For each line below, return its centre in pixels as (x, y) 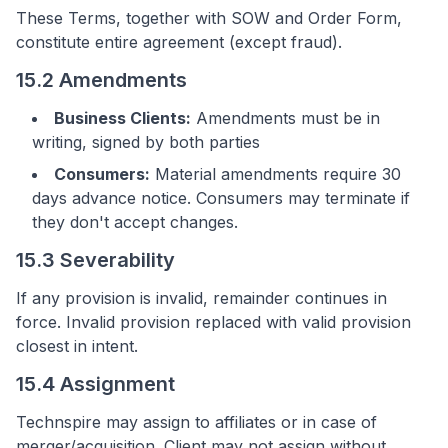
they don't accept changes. (135, 222)
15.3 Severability (95, 260)
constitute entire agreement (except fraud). (179, 42)
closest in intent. (77, 346)
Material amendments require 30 (275, 174)
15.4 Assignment (95, 384)
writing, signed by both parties (146, 142)
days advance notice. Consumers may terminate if (221, 198)
